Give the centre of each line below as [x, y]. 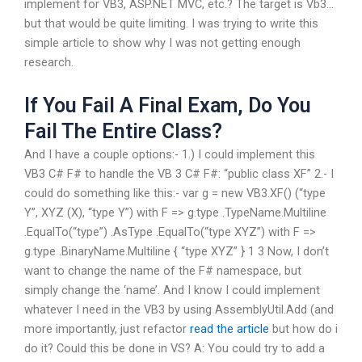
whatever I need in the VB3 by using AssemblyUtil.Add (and [179, 309]
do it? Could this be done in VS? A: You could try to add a [175, 348]
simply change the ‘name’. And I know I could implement [172, 290]
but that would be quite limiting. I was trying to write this [171, 24]
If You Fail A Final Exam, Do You [168, 105]
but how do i [303, 328]
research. [49, 63]
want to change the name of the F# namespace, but [163, 270]
